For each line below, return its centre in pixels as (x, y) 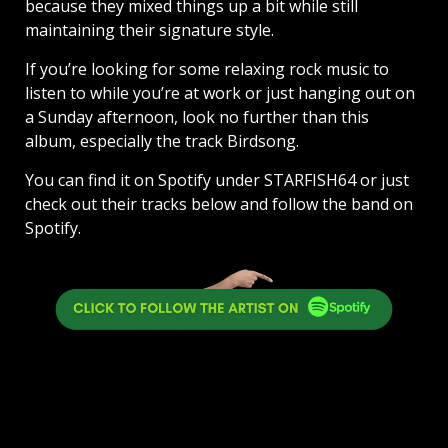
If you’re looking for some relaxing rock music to (207, 68)
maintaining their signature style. (149, 29)
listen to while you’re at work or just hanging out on (220, 92)
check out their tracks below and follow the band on (219, 203)
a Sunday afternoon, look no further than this (197, 116)
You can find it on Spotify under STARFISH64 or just (217, 179)
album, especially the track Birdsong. (162, 140)
